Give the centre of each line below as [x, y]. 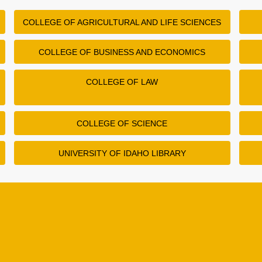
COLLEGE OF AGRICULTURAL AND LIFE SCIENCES [122, 22]
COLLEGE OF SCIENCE [122, 123]
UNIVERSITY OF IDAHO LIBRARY [122, 153]
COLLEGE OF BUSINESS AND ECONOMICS [122, 52]
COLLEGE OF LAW [122, 82]
